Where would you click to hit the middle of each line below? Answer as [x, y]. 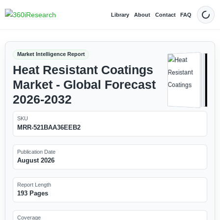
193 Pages [32, 193]
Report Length [34, 184]
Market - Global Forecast [84, 84]
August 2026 [36, 160]
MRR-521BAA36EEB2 [49, 127]
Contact [165, 14]
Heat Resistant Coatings [83, 70]
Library [120, 14]
